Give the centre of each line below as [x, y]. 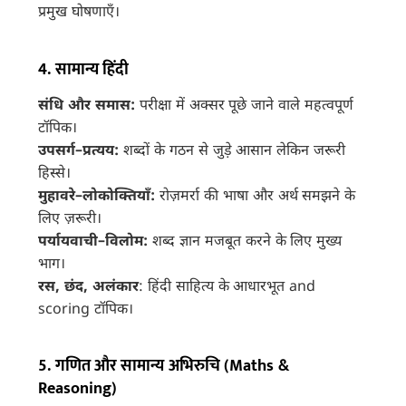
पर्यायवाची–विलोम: [93, 242]
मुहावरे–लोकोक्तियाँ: [97, 197]
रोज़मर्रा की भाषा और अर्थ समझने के [256, 197]
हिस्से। [55, 174]
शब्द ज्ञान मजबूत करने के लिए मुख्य [245, 242]
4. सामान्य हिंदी [84, 69]
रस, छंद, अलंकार [89, 287]
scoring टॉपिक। [86, 310]
